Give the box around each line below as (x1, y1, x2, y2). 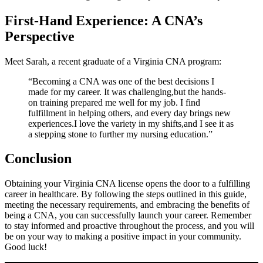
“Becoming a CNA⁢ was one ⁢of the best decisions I (28, 76, 214, 86)
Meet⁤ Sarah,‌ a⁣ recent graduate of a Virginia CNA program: (5, 56, 221, 66)
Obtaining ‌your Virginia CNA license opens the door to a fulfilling (5, 178, 250, 189)
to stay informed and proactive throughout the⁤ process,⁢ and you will (5, 221, 254, 231)
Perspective (5, 28, 75, 44)
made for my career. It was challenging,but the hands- (28, 86, 226, 97)
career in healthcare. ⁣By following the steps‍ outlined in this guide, (5, 189, 247, 200)
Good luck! (5, 242, 47, 252)
